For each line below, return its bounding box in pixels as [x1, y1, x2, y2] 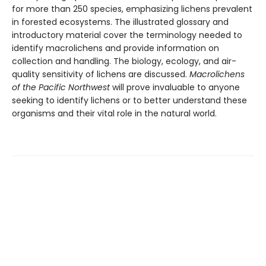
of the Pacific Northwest [12, 81, 110, 93]
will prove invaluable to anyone [110, 81, 240, 93]
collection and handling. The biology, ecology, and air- [12, 55, 236, 67]
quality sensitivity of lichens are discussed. [12, 68, 189, 80]
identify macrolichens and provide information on [12, 42, 219, 54]
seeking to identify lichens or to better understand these [12, 94, 247, 106]
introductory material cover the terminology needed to [12, 28, 242, 41]
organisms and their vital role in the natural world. [12, 107, 217, 119]
